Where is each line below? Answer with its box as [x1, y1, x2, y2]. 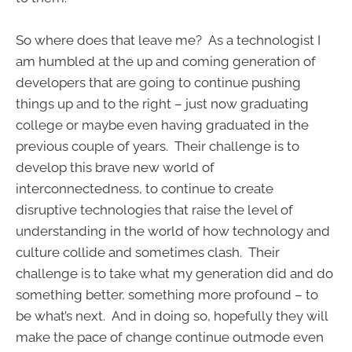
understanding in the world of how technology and [16, 222, 330, 239]
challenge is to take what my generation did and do [16, 265, 333, 281]
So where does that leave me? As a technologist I [16, 31, 321, 48]
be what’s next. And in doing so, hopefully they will [16, 307, 328, 324]
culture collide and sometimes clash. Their [16, 244, 280, 260]
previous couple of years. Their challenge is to [16, 137, 299, 154]
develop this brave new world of [16, 159, 214, 175]
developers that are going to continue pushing [16, 74, 301, 90]
